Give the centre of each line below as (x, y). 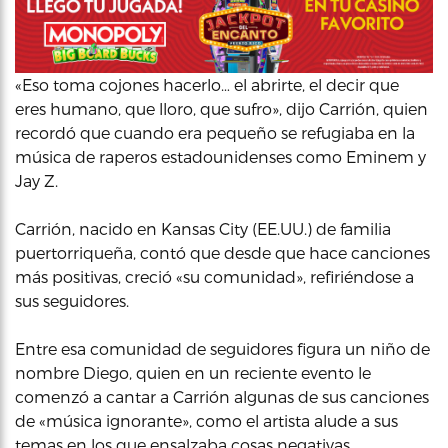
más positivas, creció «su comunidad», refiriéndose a (214, 276)
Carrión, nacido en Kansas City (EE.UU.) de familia (203, 228)
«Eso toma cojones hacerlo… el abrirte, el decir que (207, 84)
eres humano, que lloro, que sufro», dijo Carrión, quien (221, 108)
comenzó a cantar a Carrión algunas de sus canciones (222, 396)
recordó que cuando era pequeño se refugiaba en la (215, 132)
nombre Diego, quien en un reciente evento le (193, 372)
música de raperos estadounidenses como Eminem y (220, 156)
